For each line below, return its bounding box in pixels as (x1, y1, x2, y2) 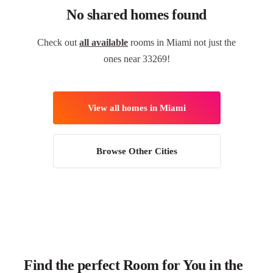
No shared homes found (66, 7, 207, 23)
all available (79, 37, 128, 48)
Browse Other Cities (96, 146, 177, 156)
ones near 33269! (103, 54, 170, 64)
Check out (37, 37, 79, 48)
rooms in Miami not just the (128, 37, 236, 48)
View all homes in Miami (87, 103, 186, 113)
